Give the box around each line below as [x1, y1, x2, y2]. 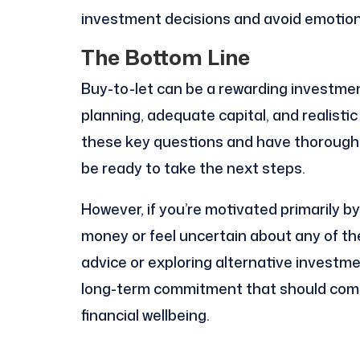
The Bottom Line [80, 42, 250, 72]
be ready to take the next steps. [80, 157, 305, 178]
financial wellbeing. [80, 304, 210, 325]
